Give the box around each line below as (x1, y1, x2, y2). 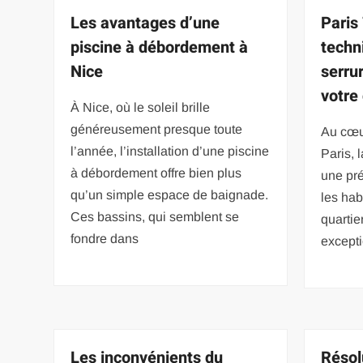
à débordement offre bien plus (70, 165, 242, 180)
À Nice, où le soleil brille (70, 100, 211, 114)
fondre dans (70, 231, 139, 246)
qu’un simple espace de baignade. (70, 187, 269, 202)
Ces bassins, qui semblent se (70, 209, 240, 224)
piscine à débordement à (70, 35, 249, 59)
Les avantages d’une (70, 11, 220, 35)
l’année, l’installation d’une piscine (70, 143, 270, 158)
